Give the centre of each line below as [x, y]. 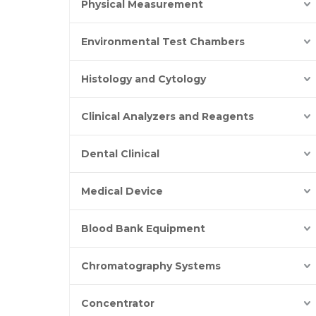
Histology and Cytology [144, 79]
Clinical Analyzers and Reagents [168, 116]
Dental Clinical [120, 154]
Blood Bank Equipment [143, 229]
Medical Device [122, 191]
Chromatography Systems [151, 266]
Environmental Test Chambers [163, 42]
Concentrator [118, 303]
